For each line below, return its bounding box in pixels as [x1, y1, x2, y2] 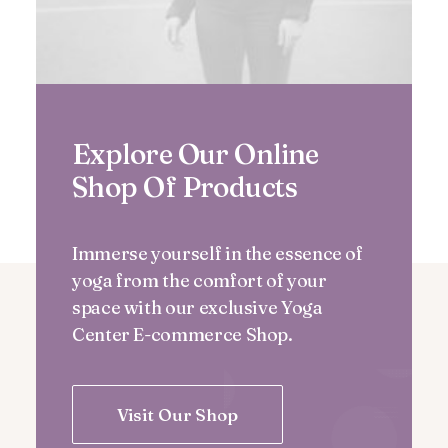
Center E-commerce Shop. [72, 323, 293, 346]
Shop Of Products [72, 170, 298, 204]
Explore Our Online [72, 137, 319, 171]
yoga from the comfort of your [72, 269, 327, 292]
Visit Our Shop [117, 404, 238, 425]
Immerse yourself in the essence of [72, 242, 363, 265]
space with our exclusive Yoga [72, 296, 323, 319]
